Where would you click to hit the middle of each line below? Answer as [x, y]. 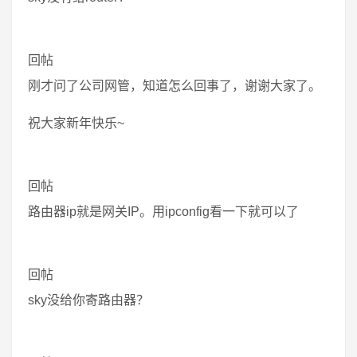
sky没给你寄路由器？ [88, 300]
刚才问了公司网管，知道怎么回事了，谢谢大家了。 [175, 86]
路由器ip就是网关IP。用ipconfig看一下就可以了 [163, 212]
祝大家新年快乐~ [76, 123]
